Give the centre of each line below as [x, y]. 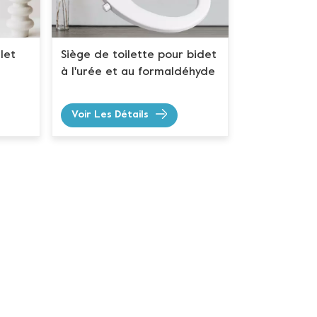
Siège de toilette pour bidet [139, 56]
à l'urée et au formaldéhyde [138, 73]
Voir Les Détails [110, 115]
